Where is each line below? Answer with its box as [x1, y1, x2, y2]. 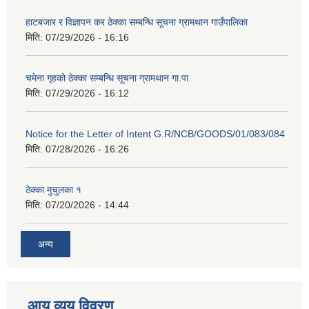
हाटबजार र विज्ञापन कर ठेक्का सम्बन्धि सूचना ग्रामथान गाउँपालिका [26, 17, 248, 28]
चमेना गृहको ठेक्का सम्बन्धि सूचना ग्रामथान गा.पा [26, 72, 188, 84]
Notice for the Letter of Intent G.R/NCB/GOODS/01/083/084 [26, 128, 285, 140]
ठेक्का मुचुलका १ [26, 184, 81, 196]
